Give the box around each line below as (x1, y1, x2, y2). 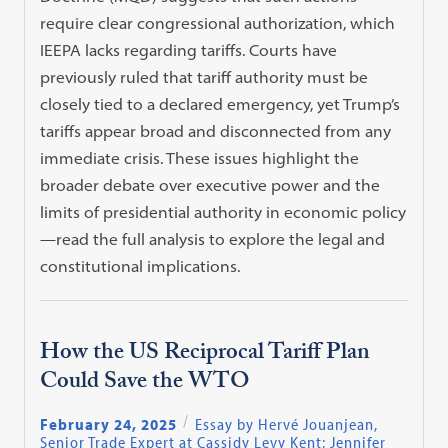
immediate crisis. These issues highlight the (40, 147, 360, 168)
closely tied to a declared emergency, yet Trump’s (40, 93, 401, 114)
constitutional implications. (40, 255, 241, 276)
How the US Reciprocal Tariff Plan (40, 334, 371, 374)
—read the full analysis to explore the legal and (40, 228, 386, 249)
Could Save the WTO (40, 363, 251, 403)
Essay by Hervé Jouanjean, (195, 414, 379, 435)
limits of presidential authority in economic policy (40, 201, 407, 222)
